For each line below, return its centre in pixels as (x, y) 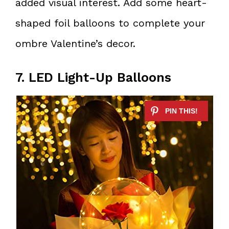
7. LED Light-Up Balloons (93, 77)
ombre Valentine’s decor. (75, 43)
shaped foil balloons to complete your (110, 23)
